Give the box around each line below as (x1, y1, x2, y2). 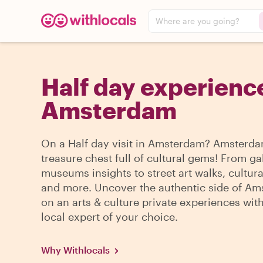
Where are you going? (156, 16, 240, 26)
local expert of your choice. (41, 210, 178, 223)
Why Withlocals (41, 244, 110, 255)
